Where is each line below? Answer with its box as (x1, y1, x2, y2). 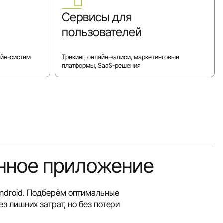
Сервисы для (62, 10, 132, 25)
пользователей (62, 25, 142, 40)
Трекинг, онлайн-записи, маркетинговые (62, 53, 180, 61)
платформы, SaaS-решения (62, 61, 141, 70)
